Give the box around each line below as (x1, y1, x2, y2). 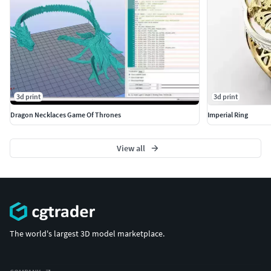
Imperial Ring (207, 109, 248, 119)
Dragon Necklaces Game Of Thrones (10, 109, 121, 119)
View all (116, 142, 145, 154)
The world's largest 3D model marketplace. (10, 228, 165, 240)
